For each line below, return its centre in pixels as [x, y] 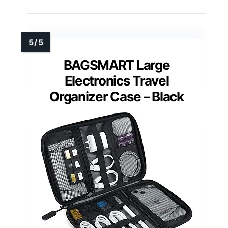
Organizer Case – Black [117, 97]
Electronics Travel [117, 81]
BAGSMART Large [117, 65]
